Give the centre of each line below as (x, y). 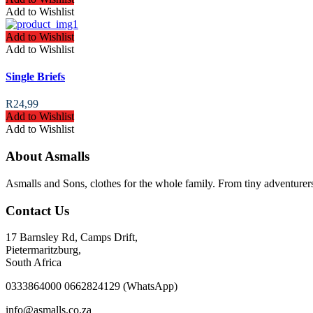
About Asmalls (48, 156)
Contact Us (37, 210)
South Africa (34, 263)
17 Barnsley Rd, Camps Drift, (72, 238)
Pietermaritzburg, (43, 250)
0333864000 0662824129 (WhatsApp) (92, 286)
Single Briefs (35, 77)
